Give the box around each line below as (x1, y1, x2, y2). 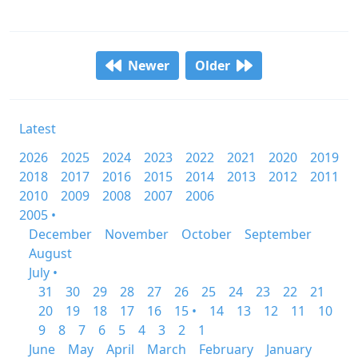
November (105, 225, 169, 243)
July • (29, 264, 58, 281)
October (181, 225, 232, 243)
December (29, 225, 92, 243)
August (29, 245, 72, 262)
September (245, 225, 312, 243)
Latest (19, 120, 56, 137)
